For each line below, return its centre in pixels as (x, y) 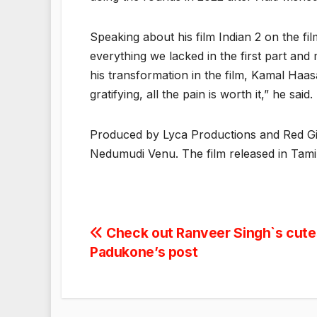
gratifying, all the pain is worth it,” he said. (201, 94)
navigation (146, 267)
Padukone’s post (144, 252)
